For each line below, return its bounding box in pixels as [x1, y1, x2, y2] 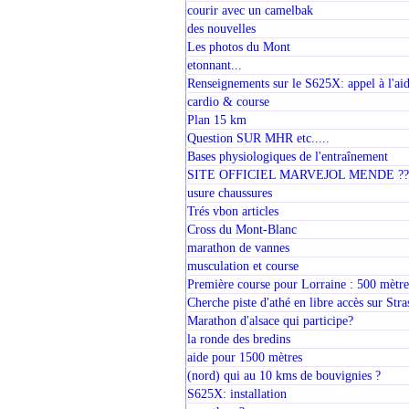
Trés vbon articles [186, 204, 278, 219]
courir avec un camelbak [186, 3, 313, 18]
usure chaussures [186, 185, 272, 201]
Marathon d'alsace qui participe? [186, 313, 353, 329]
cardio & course [186, 94, 269, 110]
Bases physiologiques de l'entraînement [186, 149, 388, 164]
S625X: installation [186, 386, 287, 402]
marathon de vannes [186, 240, 289, 256]
